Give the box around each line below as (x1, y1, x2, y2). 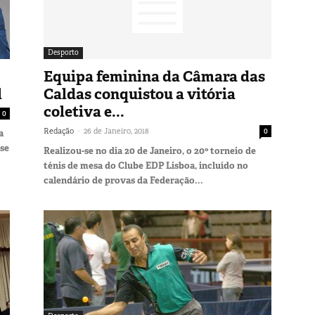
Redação (44, 125, 74, 136)
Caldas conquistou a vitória (44, 84, 236, 104)
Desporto (48, 47, 79, 57)
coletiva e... (44, 101, 124, 122)
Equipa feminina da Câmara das (44, 66, 265, 86)
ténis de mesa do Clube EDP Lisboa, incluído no (44, 159, 248, 172)
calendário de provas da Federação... (44, 174, 203, 186)
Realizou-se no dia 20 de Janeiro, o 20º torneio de (44, 144, 256, 157)
